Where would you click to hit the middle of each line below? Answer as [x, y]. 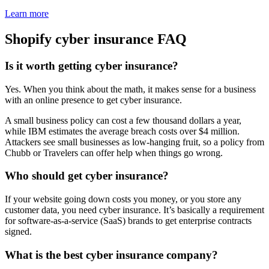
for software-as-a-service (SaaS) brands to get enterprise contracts [128, 221]
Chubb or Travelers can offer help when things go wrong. [115, 153]
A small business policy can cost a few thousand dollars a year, [123, 120]
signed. [20, 232]
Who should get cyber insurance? [87, 176]
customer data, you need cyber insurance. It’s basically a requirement [134, 210]
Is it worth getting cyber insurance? [92, 65]
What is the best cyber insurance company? [111, 255]
